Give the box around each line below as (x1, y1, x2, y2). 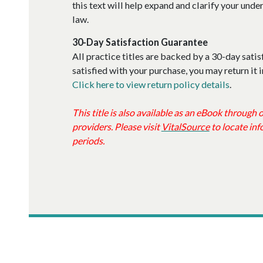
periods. (72, 134, 104, 146)
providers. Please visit (72, 120, 161, 132)
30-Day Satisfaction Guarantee (72, 36, 208, 48)
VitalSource (161, 120, 210, 132)
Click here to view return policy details (72, 78, 230, 90)
